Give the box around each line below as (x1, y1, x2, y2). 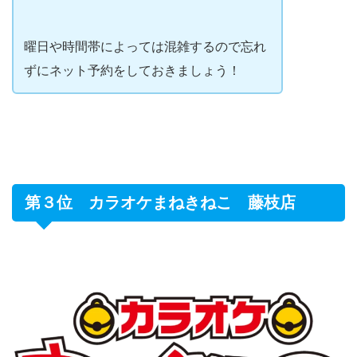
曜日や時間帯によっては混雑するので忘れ (23, 37, 266, 54)
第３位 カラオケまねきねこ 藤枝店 (25, 193, 296, 211)
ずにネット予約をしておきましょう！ (23, 61, 241, 78)
